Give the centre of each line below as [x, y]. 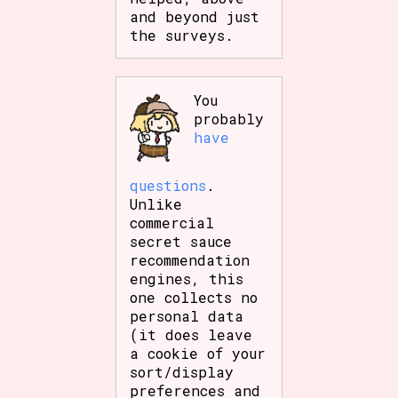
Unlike [156, 203]
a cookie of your [198, 353]
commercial [172, 222]
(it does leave [191, 334]
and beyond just [195, 16]
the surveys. [182, 35]
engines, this [187, 278]
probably [229, 118]
